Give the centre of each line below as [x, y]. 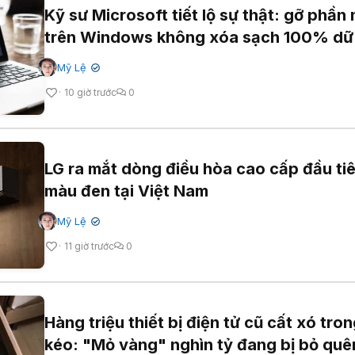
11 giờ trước [89, 246]
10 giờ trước [90, 92]
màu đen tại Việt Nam [126, 191]
